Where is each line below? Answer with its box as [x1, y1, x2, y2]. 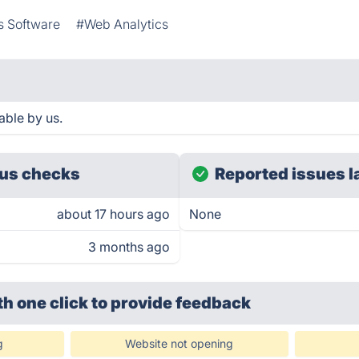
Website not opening [125, 337, 234, 350]
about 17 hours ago [57, 206, 170, 222]
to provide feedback [91, 293, 252, 313]
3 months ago [88, 239, 170, 255]
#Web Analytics [76, 16, 169, 32]
